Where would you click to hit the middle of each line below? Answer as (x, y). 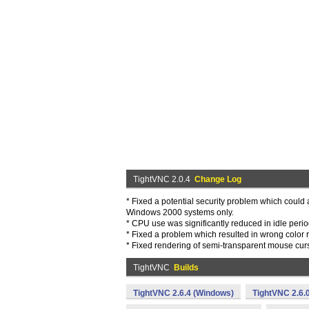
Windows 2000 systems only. (180, 212)
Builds (186, 268)
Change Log (218, 179)
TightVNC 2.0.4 (164, 179)
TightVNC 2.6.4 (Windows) (183, 293)
